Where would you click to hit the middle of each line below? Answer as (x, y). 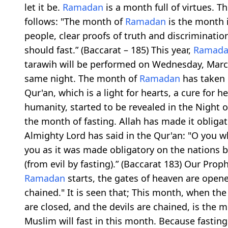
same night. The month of (82, 78)
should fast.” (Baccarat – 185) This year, (109, 50)
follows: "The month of (75, 21)
